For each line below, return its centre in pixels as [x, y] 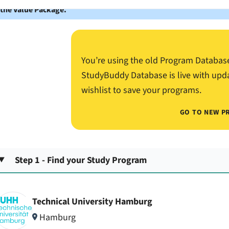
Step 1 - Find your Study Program [81, 160]
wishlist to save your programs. [141, 90]
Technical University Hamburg [92, 202]
